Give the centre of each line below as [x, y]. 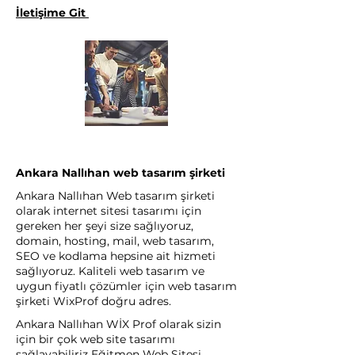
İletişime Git [52, 13]
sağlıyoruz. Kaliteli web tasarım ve [110, 271]
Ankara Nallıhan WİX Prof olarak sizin [118, 324]
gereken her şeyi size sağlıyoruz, [105, 226]
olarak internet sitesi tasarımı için [109, 211]
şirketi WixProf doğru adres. [94, 301]
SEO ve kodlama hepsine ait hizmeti [116, 256]
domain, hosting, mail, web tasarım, [115, 241]
